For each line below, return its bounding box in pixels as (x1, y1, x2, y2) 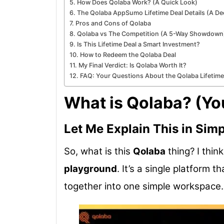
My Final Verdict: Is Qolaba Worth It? (78, 61, 186, 69)
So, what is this (64, 145, 133, 157)
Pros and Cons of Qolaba (75, 19, 151, 27)
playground (64, 162, 117, 174)
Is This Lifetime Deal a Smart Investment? (76, 40, 200, 48)
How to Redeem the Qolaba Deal (79, 50, 176, 58)
